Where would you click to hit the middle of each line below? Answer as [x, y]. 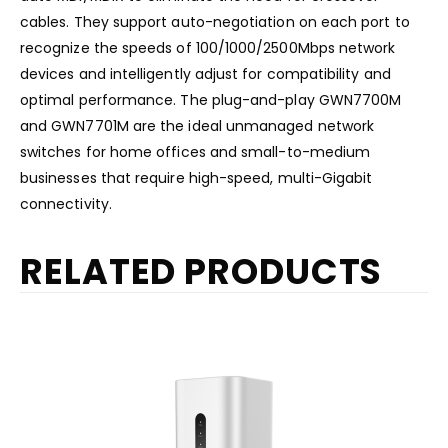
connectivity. [66, 203]
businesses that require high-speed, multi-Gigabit [196, 177]
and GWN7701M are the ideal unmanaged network [197, 125]
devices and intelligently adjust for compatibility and [205, 73]
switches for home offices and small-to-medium [195, 151]
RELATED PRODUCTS [201, 271]
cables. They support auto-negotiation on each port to [215, 21]
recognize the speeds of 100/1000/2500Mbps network [208, 47]
